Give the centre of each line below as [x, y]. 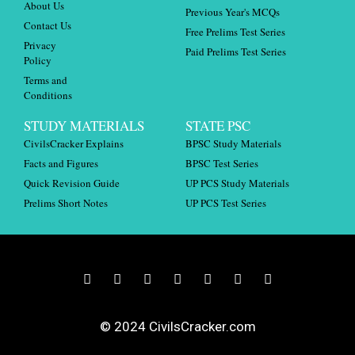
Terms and [46, 80]
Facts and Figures [61, 163]
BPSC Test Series [222, 163]
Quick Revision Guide [72, 183]
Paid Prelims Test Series [236, 51]
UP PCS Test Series [226, 202]
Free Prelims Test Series [235, 31]
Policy [38, 60]
